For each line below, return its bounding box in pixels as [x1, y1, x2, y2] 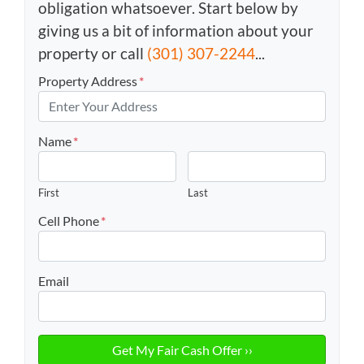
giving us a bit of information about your [38, 20, 314, 40]
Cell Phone [38, 212, 99, 228]
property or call [38, 43, 147, 63]
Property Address [38, 72, 137, 89]
